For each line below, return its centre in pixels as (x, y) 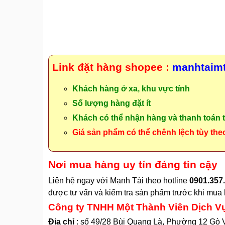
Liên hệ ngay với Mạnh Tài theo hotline (119, 181)
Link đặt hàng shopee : (112, 67)
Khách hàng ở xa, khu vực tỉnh (131, 89)
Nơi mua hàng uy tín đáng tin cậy (133, 165)
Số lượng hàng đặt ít (111, 103)
